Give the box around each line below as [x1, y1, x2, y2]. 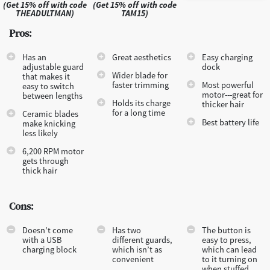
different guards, [112, 234, 173, 245]
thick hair [22, 165, 57, 176]
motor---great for [202, 89, 263, 100]
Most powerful [202, 79, 254, 90]
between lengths [22, 90, 83, 101]
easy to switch [22, 80, 74, 92]
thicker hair [202, 98, 245, 110]
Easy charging [202, 51, 253, 63]
